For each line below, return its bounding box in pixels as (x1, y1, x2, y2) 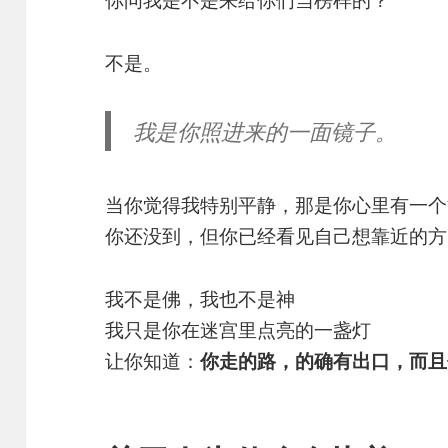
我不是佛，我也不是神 (105, 285, 296, 312)
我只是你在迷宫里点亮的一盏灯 (105, 316, 372, 343)
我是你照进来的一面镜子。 (132, 116, 397, 147)
